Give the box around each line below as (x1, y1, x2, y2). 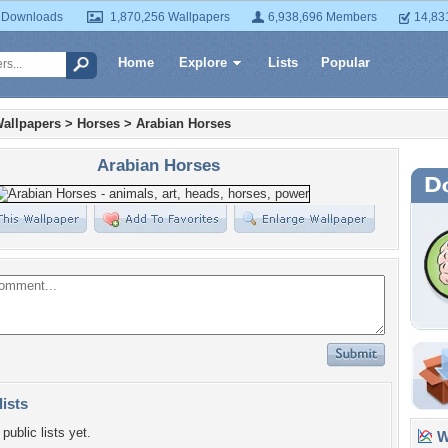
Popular (321, 55, 370, 70)
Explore (179, 55, 227, 70)
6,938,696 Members (268, 10, 377, 24)
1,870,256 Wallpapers (110, 10, 230, 24)
